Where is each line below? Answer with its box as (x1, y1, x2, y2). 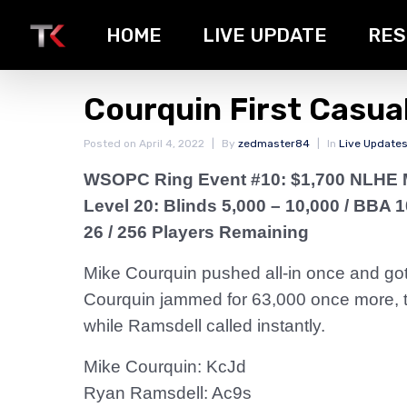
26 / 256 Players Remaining (84, 223, 309, 242)
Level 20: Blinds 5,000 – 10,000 (84, 196, 344, 215)
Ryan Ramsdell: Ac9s (84, 383, 252, 402)
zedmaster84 (238, 137, 310, 150)
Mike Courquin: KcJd (84, 357, 246, 376)
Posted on (84, 137, 139, 150)
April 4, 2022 (139, 137, 204, 150)
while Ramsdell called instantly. (84, 316, 325, 335)
